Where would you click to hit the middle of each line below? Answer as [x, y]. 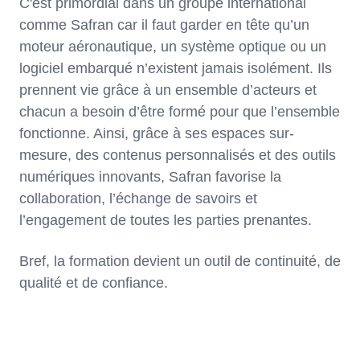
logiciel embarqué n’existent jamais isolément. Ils [176, 69]
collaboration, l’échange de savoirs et [138, 199]
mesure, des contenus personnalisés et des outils [178, 155]
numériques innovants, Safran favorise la [150, 177]
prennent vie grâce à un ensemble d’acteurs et [168, 90]
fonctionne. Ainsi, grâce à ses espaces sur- [157, 134]
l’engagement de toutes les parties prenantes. [166, 221]
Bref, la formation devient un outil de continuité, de [180, 262]
